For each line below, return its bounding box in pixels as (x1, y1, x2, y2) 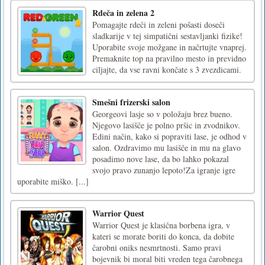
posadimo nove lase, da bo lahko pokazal (92, 153, 229, 164)
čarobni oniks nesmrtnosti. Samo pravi (92, 241, 221, 253)
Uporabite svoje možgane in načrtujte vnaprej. (92, 41, 247, 53)
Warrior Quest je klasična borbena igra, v (92, 219, 230, 231)
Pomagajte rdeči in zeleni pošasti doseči (92, 18, 225, 30)
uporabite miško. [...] (17, 175, 89, 187)
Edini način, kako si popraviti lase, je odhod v (92, 130, 247, 142)
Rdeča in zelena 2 (92, 6, 154, 19)
